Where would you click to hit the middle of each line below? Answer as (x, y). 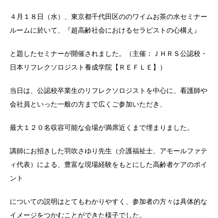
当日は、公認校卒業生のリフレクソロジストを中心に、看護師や (109, 91)
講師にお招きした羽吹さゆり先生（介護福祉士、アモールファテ (109, 151)
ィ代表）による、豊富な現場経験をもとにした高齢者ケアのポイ (109, 165)
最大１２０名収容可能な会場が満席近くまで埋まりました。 (102, 128)
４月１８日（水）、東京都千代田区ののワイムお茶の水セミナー (109, 17)
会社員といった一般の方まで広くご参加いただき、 (88, 104)
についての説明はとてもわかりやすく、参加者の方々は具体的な (109, 202)
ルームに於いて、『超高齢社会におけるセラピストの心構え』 (105, 30)
